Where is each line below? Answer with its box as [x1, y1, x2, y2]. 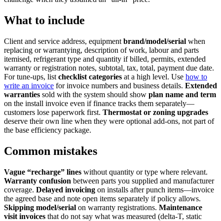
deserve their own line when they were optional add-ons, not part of [4, 116, 214, 125]
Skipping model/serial [4, 203, 76, 212]
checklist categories [58, 72, 122, 81]
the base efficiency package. [4, 125, 91, 134]
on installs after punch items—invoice [95, 185, 214, 194]
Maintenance [159, 203, 202, 212]
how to [185, 72, 207, 81]
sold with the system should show [40, 90, 148, 99]
